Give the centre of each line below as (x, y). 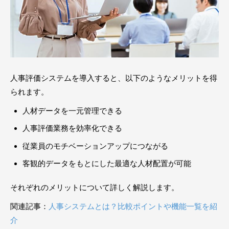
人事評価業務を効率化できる (72, 128)
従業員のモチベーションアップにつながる (95, 146)
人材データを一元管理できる (72, 110)
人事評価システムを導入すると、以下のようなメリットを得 (114, 78)
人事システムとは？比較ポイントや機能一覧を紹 (133, 206)
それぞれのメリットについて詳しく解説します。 (95, 187)
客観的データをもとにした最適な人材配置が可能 (107, 163)
